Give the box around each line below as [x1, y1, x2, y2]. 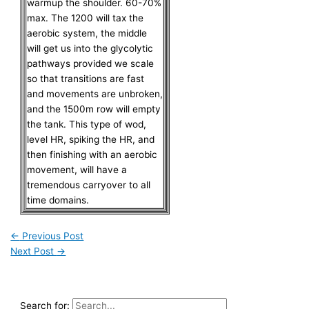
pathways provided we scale [27, 57, 154, 69]
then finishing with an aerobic [27, 148, 158, 160]
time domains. [27, 194, 90, 206]
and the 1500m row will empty [27, 103, 161, 114]
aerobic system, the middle [27, 27, 148, 39]
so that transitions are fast [27, 72, 145, 84]
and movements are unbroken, [27, 88, 163, 99]
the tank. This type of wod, [27, 118, 147, 130]
